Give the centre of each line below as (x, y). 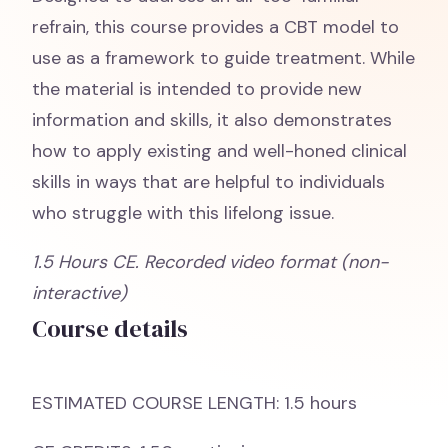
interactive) (79, 293)
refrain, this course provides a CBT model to (215, 27)
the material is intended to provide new (197, 89)
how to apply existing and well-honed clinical (219, 151)
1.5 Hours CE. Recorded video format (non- (210, 262)
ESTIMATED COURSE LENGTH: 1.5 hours (197, 403)
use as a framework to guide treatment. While (223, 58)
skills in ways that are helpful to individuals (208, 182)
